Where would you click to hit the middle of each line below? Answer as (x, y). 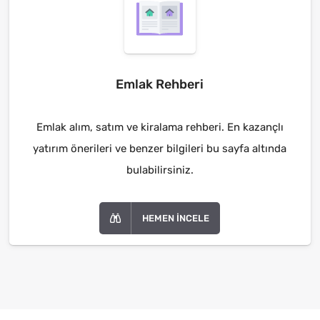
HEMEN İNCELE (176, 218)
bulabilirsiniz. (160, 170)
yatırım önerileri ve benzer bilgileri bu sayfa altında (160, 148)
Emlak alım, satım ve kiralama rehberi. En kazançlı (160, 127)
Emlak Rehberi (160, 84)
